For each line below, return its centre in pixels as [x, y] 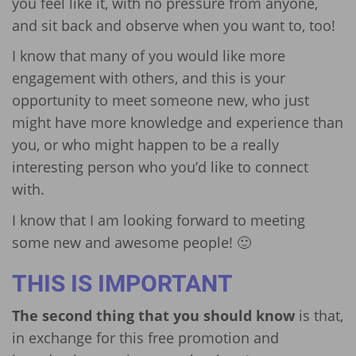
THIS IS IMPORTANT [122, 283]
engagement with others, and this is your [149, 78]
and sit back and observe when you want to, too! [174, 25]
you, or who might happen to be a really [145, 145]
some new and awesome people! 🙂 [132, 242]
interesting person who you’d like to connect [160, 167]
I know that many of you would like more [149, 56]
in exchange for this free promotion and [145, 338]
